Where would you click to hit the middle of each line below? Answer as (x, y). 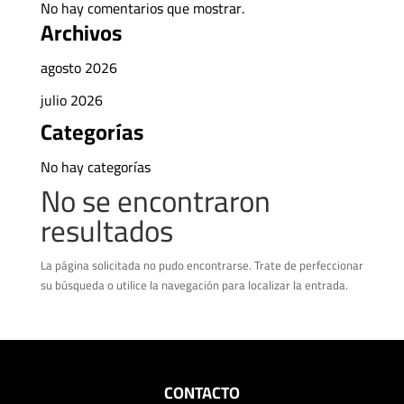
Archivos (81, 32)
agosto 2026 (78, 67)
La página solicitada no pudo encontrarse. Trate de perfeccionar (202, 265)
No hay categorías (95, 166)
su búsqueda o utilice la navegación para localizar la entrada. (194, 285)
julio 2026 (71, 100)
